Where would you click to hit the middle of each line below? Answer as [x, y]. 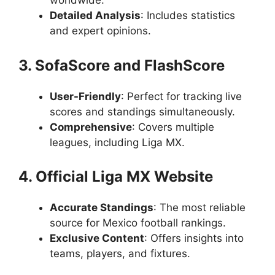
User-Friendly [85, 96]
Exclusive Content [97, 238]
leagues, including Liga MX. [117, 142]
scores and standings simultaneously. [142, 111]
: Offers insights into [194, 238]
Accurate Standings [102, 207]
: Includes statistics [188, 15]
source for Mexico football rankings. [138, 223]
